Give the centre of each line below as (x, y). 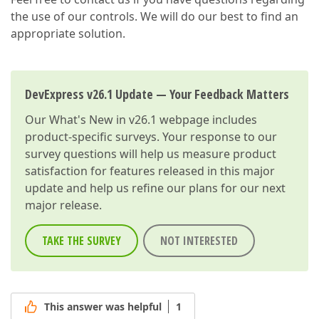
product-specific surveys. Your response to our (151, 137)
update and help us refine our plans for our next (155, 188)
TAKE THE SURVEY (82, 241)
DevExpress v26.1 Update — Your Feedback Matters (157, 94)
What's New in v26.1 (103, 120)
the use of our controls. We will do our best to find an (155, 16)
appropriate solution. (68, 33)
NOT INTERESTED (199, 241)
